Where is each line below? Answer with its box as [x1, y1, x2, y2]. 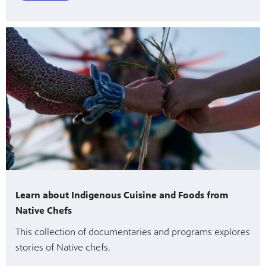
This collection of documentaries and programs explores [15, 226, 250, 238]
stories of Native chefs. [15, 242, 110, 254]
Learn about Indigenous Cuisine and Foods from [15, 189, 229, 201]
